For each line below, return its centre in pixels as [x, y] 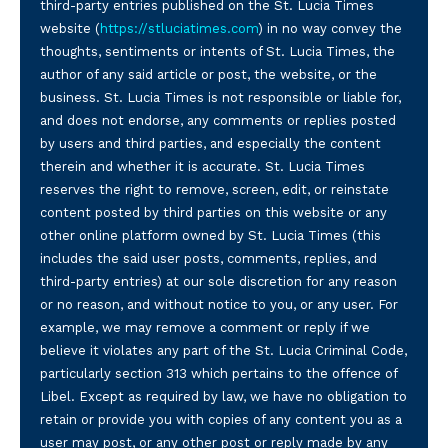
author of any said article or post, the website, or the [209, 75]
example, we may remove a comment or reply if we [205, 328]
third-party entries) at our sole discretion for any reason [219, 282]
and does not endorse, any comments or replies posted [218, 121]
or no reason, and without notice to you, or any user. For [219, 305]
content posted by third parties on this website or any [214, 213]
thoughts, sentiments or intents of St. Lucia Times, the [218, 52]
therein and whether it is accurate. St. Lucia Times [203, 167]
